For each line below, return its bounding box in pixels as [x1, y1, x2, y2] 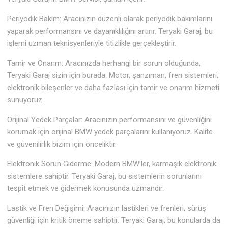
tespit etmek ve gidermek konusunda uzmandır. [7, 184, 164, 193]
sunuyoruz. [7, 95, 44, 105]
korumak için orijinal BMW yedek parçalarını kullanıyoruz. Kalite [7, 127, 213, 137]
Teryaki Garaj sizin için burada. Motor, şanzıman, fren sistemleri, [7, 71, 219, 80]
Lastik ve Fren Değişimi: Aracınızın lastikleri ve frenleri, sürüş [7, 204, 207, 213]
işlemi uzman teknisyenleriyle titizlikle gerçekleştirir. [7, 39, 177, 48]
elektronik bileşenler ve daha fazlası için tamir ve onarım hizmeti [7, 83, 220, 93]
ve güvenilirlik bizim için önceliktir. [7, 139, 117, 149]
